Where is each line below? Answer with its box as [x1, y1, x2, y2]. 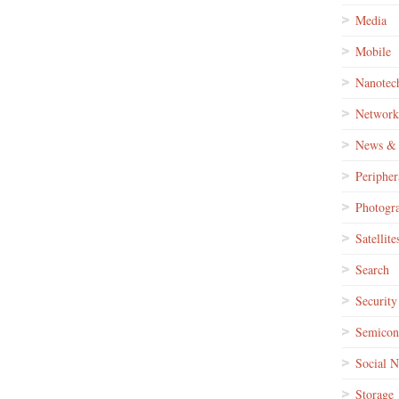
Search [355, 261, 389, 278]
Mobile [355, 43, 391, 60]
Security [355, 292, 397, 309]
